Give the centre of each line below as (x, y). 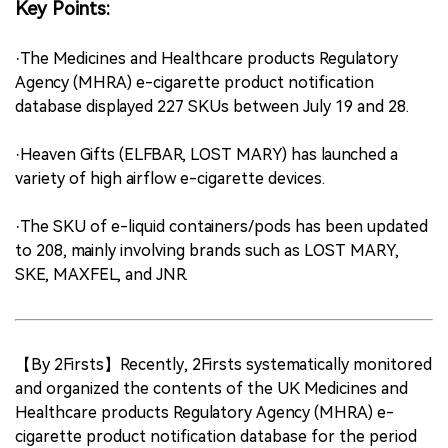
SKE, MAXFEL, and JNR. (101, 274)
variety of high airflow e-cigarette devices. (170, 178)
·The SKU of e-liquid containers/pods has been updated (221, 226)
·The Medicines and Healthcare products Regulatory (206, 58)
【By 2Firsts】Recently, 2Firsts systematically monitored (223, 364)
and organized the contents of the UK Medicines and (211, 388)
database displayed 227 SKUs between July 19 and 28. (212, 106)
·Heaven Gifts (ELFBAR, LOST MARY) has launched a (206, 154)
